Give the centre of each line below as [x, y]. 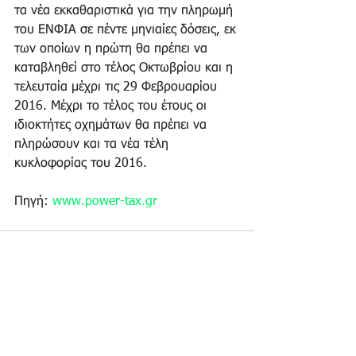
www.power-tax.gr [105, 201]
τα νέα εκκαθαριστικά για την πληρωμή [126, 11]
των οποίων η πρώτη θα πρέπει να [113, 49]
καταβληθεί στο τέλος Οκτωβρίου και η [126, 68]
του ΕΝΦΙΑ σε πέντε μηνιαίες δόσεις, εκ [127, 30]
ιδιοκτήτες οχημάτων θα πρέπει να [112, 125]
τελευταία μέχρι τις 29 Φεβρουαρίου [118, 87]
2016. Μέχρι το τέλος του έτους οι [112, 106]
